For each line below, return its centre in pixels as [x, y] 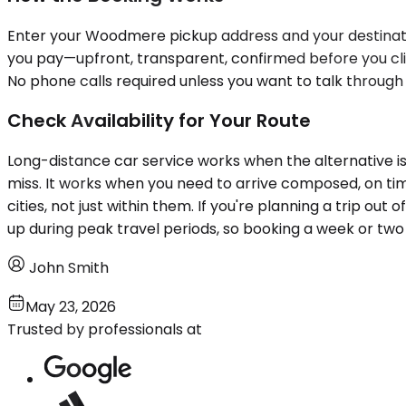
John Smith [69, 267]
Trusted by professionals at [105, 329]
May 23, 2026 [71, 306]
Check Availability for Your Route [159, 121]
